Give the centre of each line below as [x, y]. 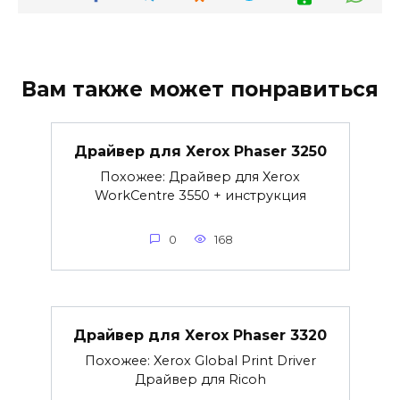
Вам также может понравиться [200, 89]
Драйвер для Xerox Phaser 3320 [200, 335]
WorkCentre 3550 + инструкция [200, 195]
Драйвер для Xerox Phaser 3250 [200, 151]
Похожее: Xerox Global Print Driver [200, 360]
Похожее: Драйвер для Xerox [200, 176]
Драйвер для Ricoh [200, 379]
